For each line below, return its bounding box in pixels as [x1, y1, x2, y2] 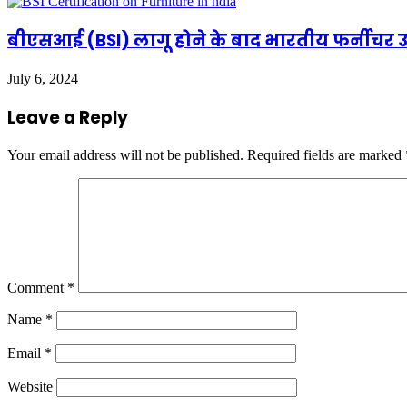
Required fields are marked [247, 147, 405, 164]
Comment [7, 280, 67, 296]
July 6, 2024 [7, 70, 78, 86]
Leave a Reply [7, 104, 128, 130]
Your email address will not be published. [7, 147, 243, 164]
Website [7, 379, 53, 395]
